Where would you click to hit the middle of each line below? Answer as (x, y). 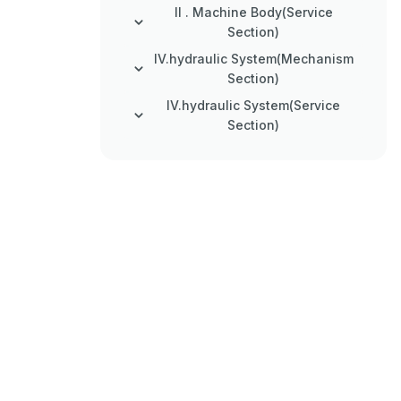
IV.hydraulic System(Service (253, 105)
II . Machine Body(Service (253, 12)
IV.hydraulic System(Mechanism (253, 59)
